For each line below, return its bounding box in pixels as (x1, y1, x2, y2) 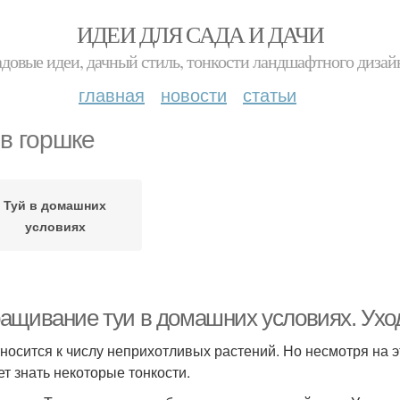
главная (79, 81, 145, 107)
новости (161, 81, 227, 107)
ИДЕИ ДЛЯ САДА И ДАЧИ (76, 19, 324, 49)
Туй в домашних (4, 196, 106, 213)
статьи (243, 81, 296, 107)
